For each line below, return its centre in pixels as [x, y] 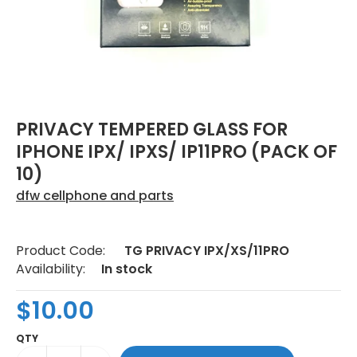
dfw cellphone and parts [95, 195]
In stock [127, 269]
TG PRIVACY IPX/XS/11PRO [207, 250]
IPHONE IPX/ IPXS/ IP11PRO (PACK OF [177, 151]
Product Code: [61, 250]
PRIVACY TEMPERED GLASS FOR [152, 129]
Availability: [51, 269]
